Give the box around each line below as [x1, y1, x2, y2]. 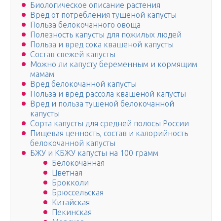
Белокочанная [52, 158, 105, 168]
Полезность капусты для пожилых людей [30, 30, 182, 39]
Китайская [52, 198, 90, 207]
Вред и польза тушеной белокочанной [30, 99, 174, 109]
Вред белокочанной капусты [30, 79, 137, 89]
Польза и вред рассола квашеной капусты [30, 89, 186, 99]
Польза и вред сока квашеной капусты [30, 40, 174, 49]
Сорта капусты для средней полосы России [30, 119, 189, 128]
